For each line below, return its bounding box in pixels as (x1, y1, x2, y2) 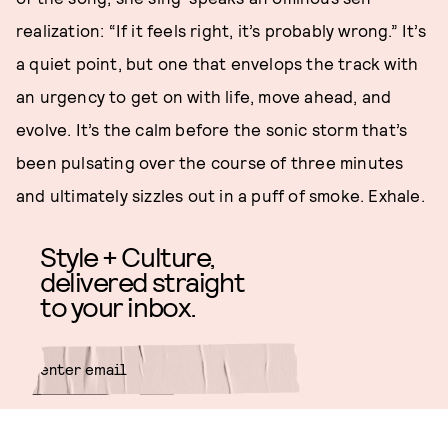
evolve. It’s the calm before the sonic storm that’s (16, 119, 408, 139)
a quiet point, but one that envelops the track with (16, 53, 419, 73)
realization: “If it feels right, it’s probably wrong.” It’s (16, 20, 426, 40)
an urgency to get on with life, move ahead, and (16, 86, 392, 106)
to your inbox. (40, 289, 196, 323)
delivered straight (40, 264, 245, 298)
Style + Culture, (40, 239, 215, 273)
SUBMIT (234, 412, 300, 435)
